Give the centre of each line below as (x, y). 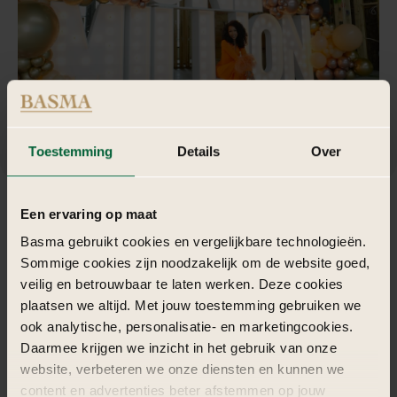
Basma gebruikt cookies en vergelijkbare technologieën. (193, 242)
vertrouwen (291, 229)
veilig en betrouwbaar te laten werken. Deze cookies (182, 284)
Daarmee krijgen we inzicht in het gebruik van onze (179, 348)
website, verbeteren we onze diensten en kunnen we (183, 370)
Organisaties (111, 229)
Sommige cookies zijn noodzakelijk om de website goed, (195, 263)
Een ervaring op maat (89, 214)
